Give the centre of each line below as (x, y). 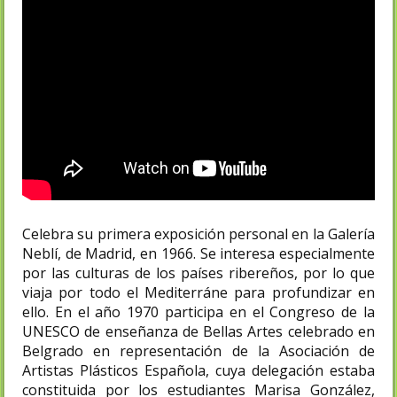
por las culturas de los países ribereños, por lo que (198, 273)
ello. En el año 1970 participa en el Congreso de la (198, 312)
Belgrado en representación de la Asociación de (198, 351)
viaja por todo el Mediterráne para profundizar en (198, 293)
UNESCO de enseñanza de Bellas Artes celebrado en (198, 332)
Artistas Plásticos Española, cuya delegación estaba (198, 371)
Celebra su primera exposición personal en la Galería (198, 234)
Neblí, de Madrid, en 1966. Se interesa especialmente (198, 254)
